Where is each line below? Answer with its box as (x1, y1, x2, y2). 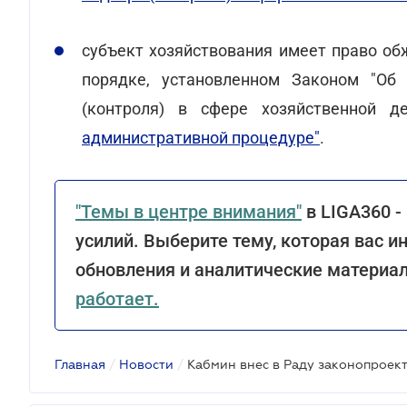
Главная (55, 357, 105, 372)
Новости (119, 357, 174, 372)
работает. (75, 288, 159, 310)
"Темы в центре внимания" (75, 201, 302, 223)
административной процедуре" (82, 128, 320, 147)
